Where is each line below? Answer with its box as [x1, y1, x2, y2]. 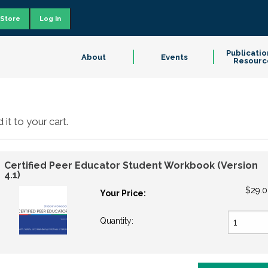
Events [160, 52, 188, 62]
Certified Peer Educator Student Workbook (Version [4, 160, 258, 171]
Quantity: [99, 216, 136, 226]
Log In [39, 14, 61, 23]
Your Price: [99, 188, 146, 198]
